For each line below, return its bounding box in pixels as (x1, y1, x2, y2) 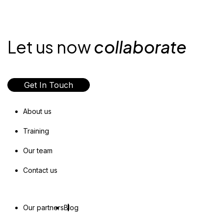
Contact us (23, 166, 57, 174)
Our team (23, 146, 53, 155)
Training (23, 127, 49, 135)
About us (23, 107, 52, 115)
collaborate (94, 36, 187, 57)
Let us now (7, 36, 94, 57)
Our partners (23, 203, 64, 212)
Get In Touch (24, 80, 73, 90)
